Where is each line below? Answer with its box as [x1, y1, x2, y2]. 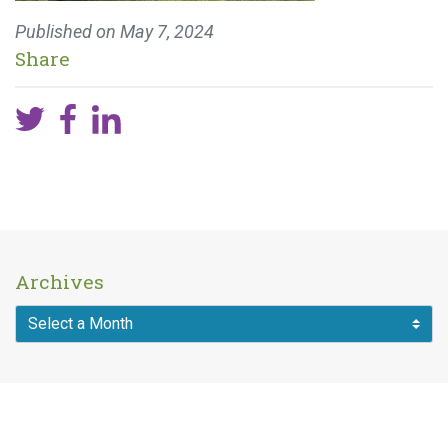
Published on [15, 21, 120, 42]
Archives [15, 269, 104, 294]
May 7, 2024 [120, 21, 214, 42]
